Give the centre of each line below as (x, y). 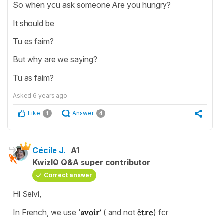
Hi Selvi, (27, 194)
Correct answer (68, 175)
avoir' (91, 212)
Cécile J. (49, 150)
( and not (119, 212)
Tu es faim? (33, 41)
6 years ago (50, 95)
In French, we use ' (47, 212)
